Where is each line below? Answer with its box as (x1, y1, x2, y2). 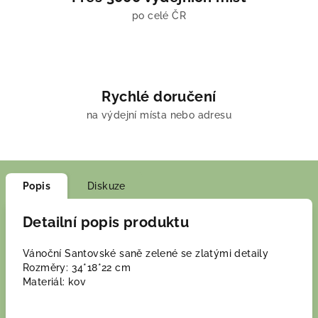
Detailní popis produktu (23, 214, 190, 231)
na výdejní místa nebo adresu (86, 109, 232, 121)
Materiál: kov (23, 276, 87, 287)
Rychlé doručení (102, 88, 216, 105)
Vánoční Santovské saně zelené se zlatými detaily (23, 248, 269, 259)
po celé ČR (131, 10, 186, 21)
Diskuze (87, 180, 126, 192)
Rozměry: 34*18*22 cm (23, 262, 131, 273)
